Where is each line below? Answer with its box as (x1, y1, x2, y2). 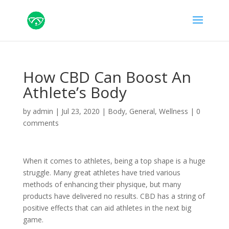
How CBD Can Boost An (22, 66, 191, 87)
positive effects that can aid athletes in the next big (22, 203, 191, 213)
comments (22, 118, 59, 128)
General (129, 106, 155, 116)
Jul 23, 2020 (61, 106, 100, 116)
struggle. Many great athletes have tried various (22, 168, 180, 177)
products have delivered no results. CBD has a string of (22, 191, 205, 201)
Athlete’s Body (22, 82, 127, 103)
